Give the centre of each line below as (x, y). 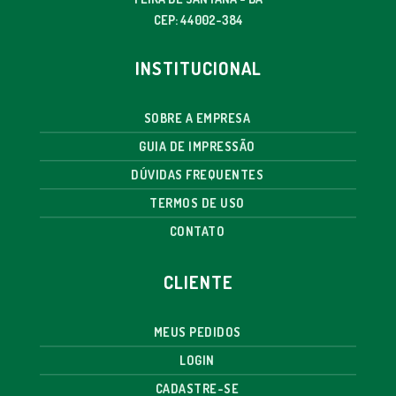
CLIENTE (198, 282)
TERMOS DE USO (197, 203)
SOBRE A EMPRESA (197, 118)
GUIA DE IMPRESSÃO (197, 146)
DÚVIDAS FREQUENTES (197, 175)
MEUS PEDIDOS (197, 332)
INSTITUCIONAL (198, 68)
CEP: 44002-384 (198, 20)
